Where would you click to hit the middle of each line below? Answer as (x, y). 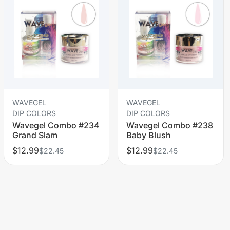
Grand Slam (35, 135)
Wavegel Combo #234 (56, 125)
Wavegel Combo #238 (170, 125)
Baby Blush (149, 135)
